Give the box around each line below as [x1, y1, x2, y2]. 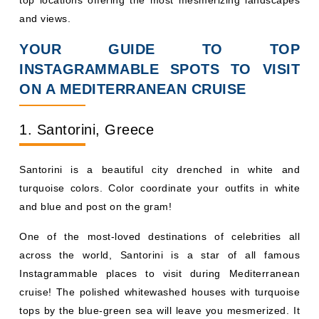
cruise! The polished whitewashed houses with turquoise [19, 286, 300, 298]
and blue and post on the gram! [19, 200, 172, 212]
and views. [19, 12, 70, 24]
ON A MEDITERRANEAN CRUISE [19, 80, 246, 97]
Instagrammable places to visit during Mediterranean [19, 267, 300, 279]
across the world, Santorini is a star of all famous [19, 249, 300, 261]
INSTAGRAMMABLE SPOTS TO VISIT [19, 61, 300, 77]
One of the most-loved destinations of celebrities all [19, 230, 300, 242]
